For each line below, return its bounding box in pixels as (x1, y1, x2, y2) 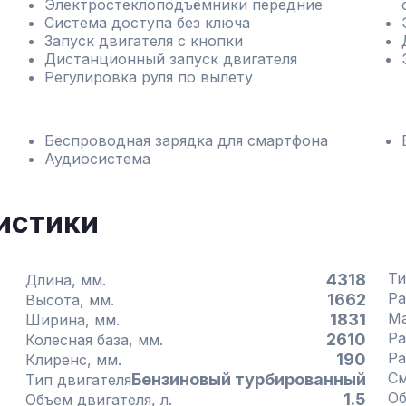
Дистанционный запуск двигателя (43, 50, 297, 68)
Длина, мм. (81, 271, 106, 289)
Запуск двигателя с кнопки (43, 32, 243, 50)
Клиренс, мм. (96, 351, 121, 369)
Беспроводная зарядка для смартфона (43, 131, 328, 150)
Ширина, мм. (94, 311, 120, 329)
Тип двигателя (57, 371, 131, 389)
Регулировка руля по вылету (43, 68, 253, 86)
